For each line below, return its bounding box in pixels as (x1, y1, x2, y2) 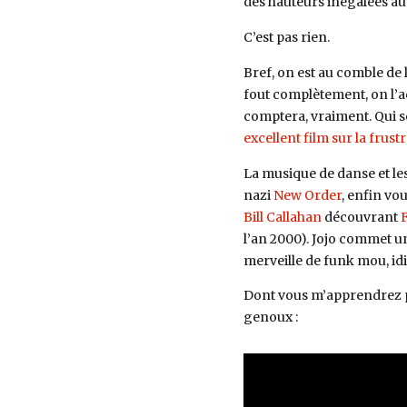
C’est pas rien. (243, 28, 330, 45)
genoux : (243, 309, 298, 326)
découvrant (321, 208, 401, 225)
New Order (273, 186, 342, 203)
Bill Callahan (243, 208, 322, 225)
